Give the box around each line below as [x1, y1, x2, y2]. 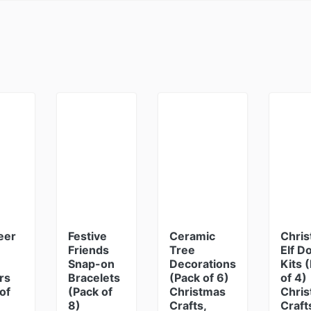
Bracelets [67, 271, 120, 285]
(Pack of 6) [169, 271, 230, 285]
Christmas [169, 285, 226, 299]
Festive [67, 229, 107, 243]
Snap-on [67, 257, 115, 271]
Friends [67, 243, 109, 257]
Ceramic [169, 229, 216, 243]
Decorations [169, 257, 237, 271]
